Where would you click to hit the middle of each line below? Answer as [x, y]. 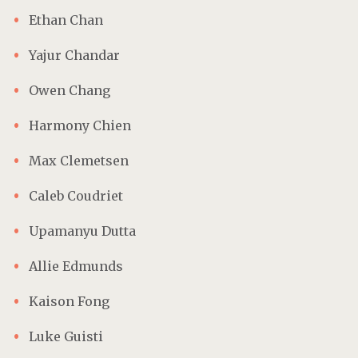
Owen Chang [70, 90]
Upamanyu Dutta [82, 231]
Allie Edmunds [76, 266]
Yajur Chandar [74, 55]
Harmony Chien [80, 125]
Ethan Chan [66, 20]
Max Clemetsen [79, 160]
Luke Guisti [66, 336]
